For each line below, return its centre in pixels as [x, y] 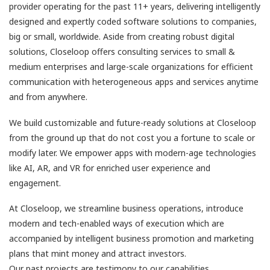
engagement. [35, 183]
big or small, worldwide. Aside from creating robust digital [122, 37]
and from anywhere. [48, 97]
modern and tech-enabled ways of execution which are [117, 224]
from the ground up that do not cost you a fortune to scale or [132, 137]
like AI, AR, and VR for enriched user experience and [110, 168]
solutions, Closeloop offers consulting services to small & [122, 52]
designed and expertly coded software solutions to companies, [133, 22]
